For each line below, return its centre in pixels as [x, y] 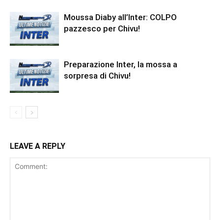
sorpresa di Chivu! [97, 75]
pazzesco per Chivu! [102, 28]
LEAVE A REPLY [38, 146]
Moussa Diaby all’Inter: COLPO [120, 17]
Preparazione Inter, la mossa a [121, 64]
